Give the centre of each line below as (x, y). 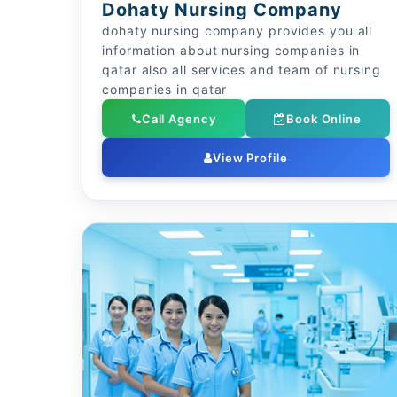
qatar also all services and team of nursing (241, 70)
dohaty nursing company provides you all (237, 31)
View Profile (250, 158)
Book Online (324, 119)
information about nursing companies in (231, 50)
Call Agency (179, 119)
